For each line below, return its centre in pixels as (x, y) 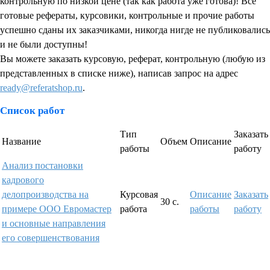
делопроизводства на (45, 195)
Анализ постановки (42, 166)
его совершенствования (51, 238)
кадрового (23, 180)
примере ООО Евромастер (57, 209)
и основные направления (54, 224)
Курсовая (139, 195)
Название (21, 142)
